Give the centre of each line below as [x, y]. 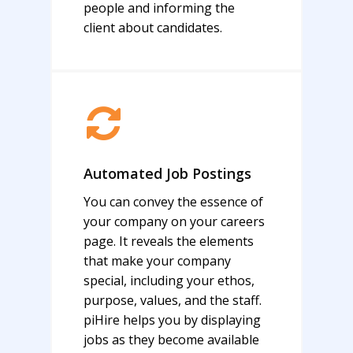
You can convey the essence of [174, 201]
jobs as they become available [172, 339]
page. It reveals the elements [169, 241]
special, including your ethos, [169, 280]
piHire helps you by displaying [173, 320]
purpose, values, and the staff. [173, 300]
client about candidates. [153, 28]
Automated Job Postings [168, 173]
